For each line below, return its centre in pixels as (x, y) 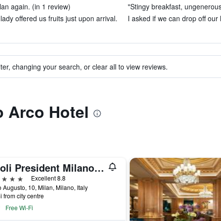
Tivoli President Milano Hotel (99, 167)
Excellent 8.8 (48, 178)
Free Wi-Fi (19, 207)
